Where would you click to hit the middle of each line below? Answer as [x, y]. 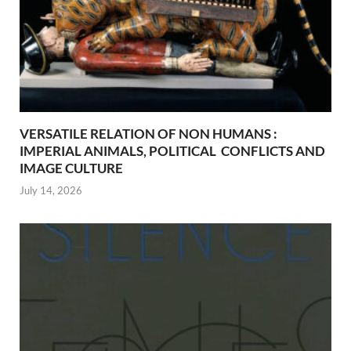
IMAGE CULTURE [71, 168]
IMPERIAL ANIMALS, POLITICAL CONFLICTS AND [172, 150]
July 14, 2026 [51, 191]
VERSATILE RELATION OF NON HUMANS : [148, 133]
